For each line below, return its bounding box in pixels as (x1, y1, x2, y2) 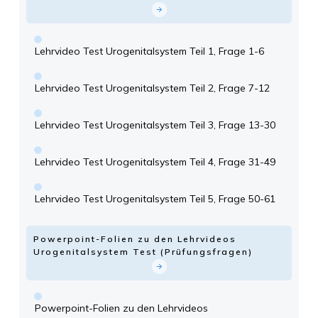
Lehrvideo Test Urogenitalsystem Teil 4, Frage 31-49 (35, 155, 275, 169)
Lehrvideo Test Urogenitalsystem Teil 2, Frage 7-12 (35, 82, 270, 95)
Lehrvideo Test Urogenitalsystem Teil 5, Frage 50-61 (35, 192, 275, 206)
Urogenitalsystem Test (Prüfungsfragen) (33, 246, 253, 258)
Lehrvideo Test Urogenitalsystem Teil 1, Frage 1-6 (35, 45, 264, 58)
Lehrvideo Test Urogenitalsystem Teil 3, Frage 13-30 (35, 119, 275, 132)
